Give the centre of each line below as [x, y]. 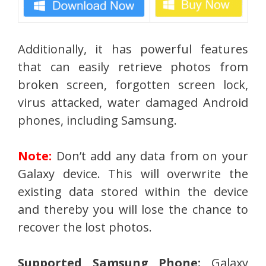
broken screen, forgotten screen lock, [133, 85]
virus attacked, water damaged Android [133, 103]
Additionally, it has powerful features [133, 49]
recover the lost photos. [85, 227]
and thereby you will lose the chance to [133, 210]
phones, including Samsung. [97, 121]
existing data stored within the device [133, 192]
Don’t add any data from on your [150, 156]
